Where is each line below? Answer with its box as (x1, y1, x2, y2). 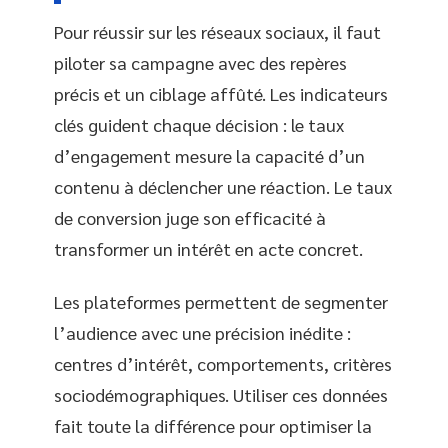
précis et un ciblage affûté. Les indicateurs (54, 81, 388, 105)
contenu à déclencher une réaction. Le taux (54, 174, 392, 198)
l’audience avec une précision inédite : (54, 321, 351, 344)
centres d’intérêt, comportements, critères (54, 352, 392, 375)
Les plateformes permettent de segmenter (54, 290, 388, 313)
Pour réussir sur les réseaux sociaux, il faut (54, 19, 381, 43)
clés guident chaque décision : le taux (54, 112, 344, 136)
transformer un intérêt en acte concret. (54, 236, 363, 260)
